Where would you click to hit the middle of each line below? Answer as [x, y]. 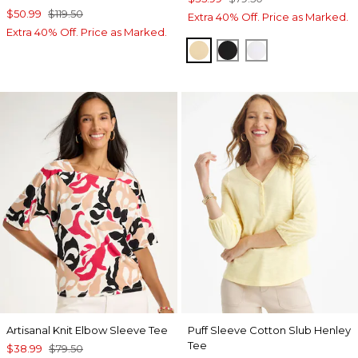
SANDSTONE [241, 50]
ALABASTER [295, 50]
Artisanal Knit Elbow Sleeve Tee [87, 330]
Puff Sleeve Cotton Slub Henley [269, 330]
